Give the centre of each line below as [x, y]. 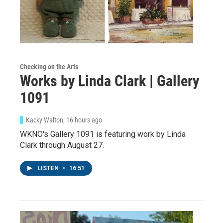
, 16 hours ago [83, 120]
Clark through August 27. [62, 145]
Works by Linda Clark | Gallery [110, 81]
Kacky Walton [45, 120]
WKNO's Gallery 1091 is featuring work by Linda [103, 134]
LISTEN [49, 168]
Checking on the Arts [49, 66]
